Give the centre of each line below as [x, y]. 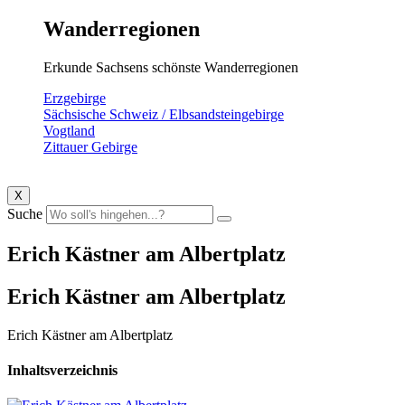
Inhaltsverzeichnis [62, 371]
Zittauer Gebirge [90, 147]
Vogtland [69, 131]
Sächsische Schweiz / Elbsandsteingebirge [164, 115]
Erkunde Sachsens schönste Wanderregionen [171, 68]
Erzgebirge [75, 99]
